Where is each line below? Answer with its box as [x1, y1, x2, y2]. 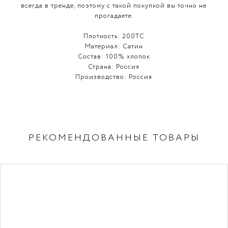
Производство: [75, 72, 129, 82]
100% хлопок [105, 52, 150, 62]
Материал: [84, 42, 123, 51]
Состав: [77, 52, 106, 62]
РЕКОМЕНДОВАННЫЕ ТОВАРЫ [28, 131, 200, 145]
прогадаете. [94, 11, 133, 21]
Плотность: [83, 32, 122, 41]
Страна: [88, 62, 117, 72]
